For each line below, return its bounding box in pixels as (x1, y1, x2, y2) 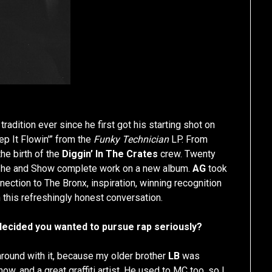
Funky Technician (93, 134, 169, 146)
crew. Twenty (158, 148, 216, 160)
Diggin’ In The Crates (62, 148, 158, 160)
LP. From (169, 134, 208, 146)
